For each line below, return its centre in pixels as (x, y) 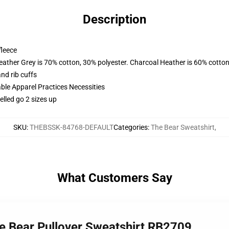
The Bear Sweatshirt (182, 127)
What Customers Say (114, 178)
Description (114, 19)
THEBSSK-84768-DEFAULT (71, 127)
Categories (130, 127)
